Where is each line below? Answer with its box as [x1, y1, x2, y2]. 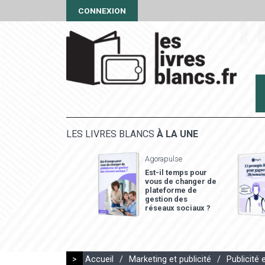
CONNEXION [78, 6, 126, 15]
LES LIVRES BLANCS [66, 128, 157, 140]
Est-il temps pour [145, 168, 208, 177]
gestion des [145, 195, 188, 203]
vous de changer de [145, 177, 217, 186]
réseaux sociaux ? [145, 203, 211, 212]
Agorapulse [145, 154, 183, 163]
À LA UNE [157, 128, 198, 140]
